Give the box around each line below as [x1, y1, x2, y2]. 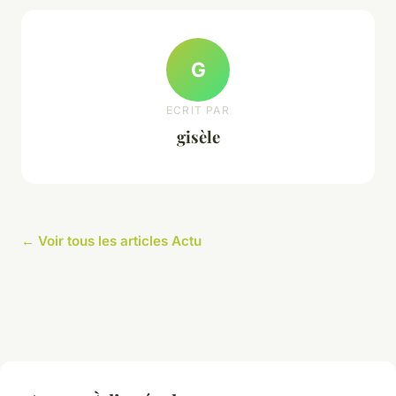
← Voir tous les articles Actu [21, 232, 202, 250]
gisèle [176, 125, 220, 148]
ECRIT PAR [166, 103, 230, 117]
